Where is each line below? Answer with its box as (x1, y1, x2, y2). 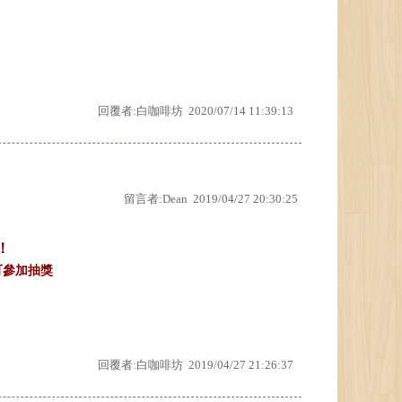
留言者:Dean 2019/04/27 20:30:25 (124, 192, 298, 205)
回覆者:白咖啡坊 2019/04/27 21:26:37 (98, 358, 293, 371)
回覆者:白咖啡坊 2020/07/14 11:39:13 (98, 104, 293, 118)
